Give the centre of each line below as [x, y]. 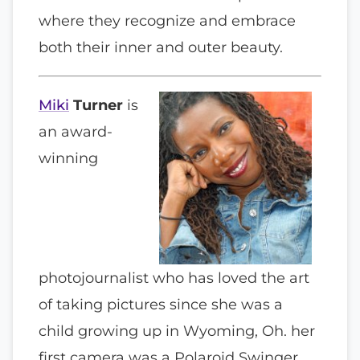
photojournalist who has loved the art [174, 277]
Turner [98, 104]
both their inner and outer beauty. [161, 47]
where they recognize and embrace [167, 21]
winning [68, 157]
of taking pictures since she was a [161, 304]
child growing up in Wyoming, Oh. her [177, 330]
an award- [76, 131]
